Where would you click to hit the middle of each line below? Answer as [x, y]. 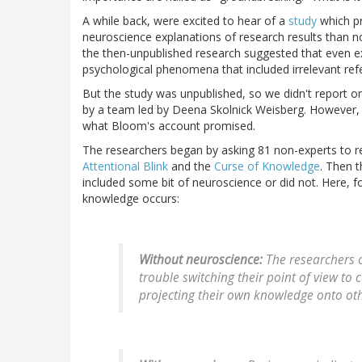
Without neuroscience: [201, 260]
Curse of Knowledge [267, 166]
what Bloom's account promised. [169, 126]
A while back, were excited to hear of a [185, 21]
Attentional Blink [125, 166]
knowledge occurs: [131, 199]
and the [191, 166]
